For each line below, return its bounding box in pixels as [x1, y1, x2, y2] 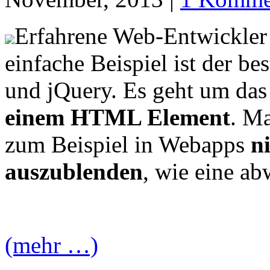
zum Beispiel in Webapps [5, 131, 251, 157]
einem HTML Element [5, 104, 230, 130]
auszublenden [5, 158, 143, 184]
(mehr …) [5, 231, 98, 258]
